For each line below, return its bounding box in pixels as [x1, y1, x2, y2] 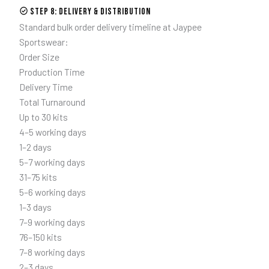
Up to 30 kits [19, 111, 68, 123]
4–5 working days [19, 126, 86, 138]
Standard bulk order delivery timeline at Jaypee [19, 21, 202, 33]
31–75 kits [19, 171, 57, 183]
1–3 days [19, 201, 52, 213]
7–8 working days [19, 246, 85, 258]
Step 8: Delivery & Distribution [28, 6, 151, 18]
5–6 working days [19, 186, 86, 198]
